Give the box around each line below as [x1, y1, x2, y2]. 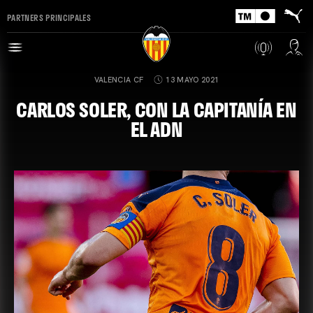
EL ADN [130, 114, 183, 144]
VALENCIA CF [94, 75, 144, 85]
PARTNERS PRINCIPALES [7, 10, 92, 24]
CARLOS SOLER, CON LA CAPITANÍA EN [16, 94, 297, 124]
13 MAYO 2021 [166, 75, 219, 85]
